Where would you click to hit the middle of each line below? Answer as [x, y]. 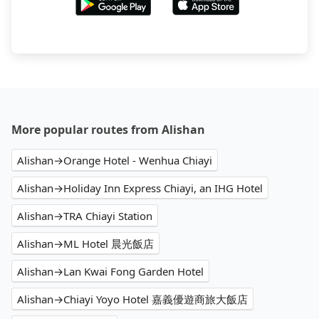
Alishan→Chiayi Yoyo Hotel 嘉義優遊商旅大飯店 [132, 299]
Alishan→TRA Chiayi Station [85, 216]
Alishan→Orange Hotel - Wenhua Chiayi [115, 161]
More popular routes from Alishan [108, 130]
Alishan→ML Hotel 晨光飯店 [85, 244]
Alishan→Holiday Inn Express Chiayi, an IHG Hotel [140, 188]
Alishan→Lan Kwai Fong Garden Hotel [110, 272]
